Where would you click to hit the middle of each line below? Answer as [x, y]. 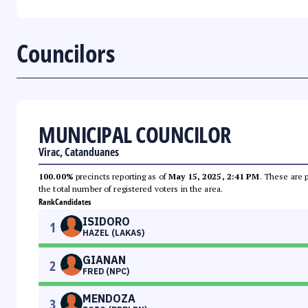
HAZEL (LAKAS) [113, 233]
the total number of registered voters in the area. [131, 189]
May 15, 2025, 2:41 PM [214, 177]
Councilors [65, 54]
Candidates [73, 202]
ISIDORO [106, 222]
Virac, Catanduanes [79, 152]
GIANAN [104, 260]
